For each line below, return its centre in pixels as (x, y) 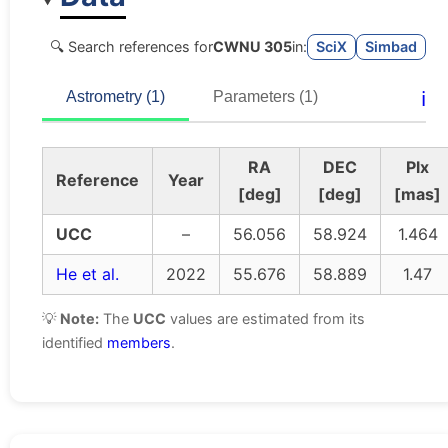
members (139, 343)
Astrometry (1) (115, 97)
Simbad (391, 47)
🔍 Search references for (131, 47)
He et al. (87, 274)
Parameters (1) (265, 97)
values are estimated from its (265, 319)
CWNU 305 (252, 47)
